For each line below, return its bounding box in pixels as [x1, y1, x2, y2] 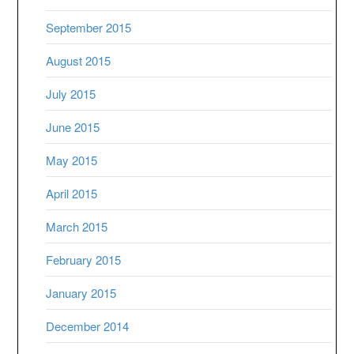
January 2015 [46, 284, 117, 302]
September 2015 [46, 19, 132, 36]
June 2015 [46, 119, 100, 136]
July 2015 [46, 85, 96, 103]
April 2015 [46, 185, 98, 202]
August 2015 [46, 52, 111, 70]
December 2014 [46, 318, 130, 335]
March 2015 [46, 218, 108, 235]
